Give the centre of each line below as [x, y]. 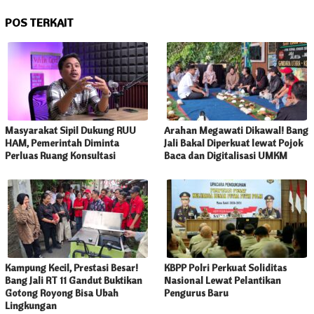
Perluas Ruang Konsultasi [60, 155]
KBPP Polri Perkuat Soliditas [225, 267]
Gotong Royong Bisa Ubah [62, 293]
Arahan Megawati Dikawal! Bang [236, 130]
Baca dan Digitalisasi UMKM [226, 155]
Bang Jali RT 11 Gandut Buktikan [74, 280]
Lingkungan [31, 305]
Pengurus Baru [196, 293]
